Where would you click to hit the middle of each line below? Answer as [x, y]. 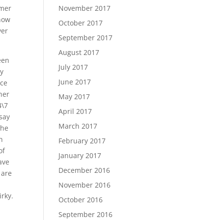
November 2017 [85, 8]
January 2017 [80, 155]
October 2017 [81, 23]
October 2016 [81, 200]
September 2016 [86, 214]
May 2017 [74, 96]
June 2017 [75, 82]
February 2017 [82, 141]
